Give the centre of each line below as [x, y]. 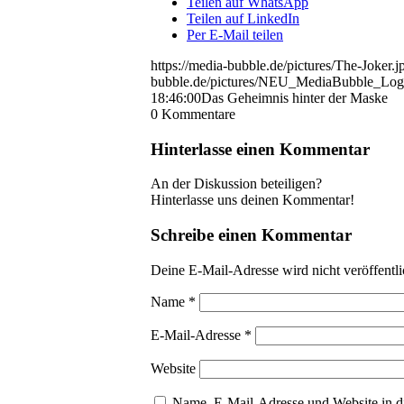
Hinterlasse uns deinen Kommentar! [252, 200]
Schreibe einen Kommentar [251, 235]
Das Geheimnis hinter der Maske [294, 97]
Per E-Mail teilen [235, 34]
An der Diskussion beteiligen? [236, 184]
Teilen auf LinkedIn [243, 18]
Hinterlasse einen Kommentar [260, 149]
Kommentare [198, 114]
